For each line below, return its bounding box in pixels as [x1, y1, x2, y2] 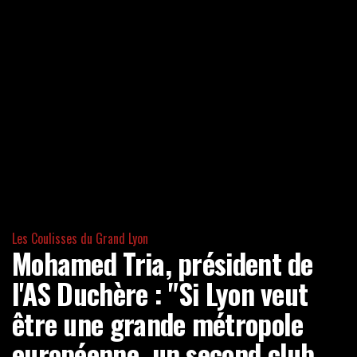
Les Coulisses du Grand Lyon [12, 229, 148, 249]
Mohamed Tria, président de [12, 242, 313, 284]
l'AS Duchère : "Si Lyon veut [12, 273, 308, 315]
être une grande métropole [12, 303, 304, 345]
